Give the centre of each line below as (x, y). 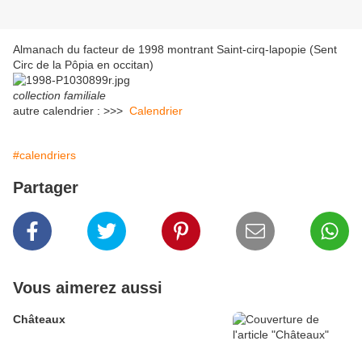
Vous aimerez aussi (88, 288)
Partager (46, 188)
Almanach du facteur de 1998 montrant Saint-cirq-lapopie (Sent (175, 50)
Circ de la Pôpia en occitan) (83, 65)
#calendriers (44, 156)
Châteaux (39, 320)
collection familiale (59, 96)
